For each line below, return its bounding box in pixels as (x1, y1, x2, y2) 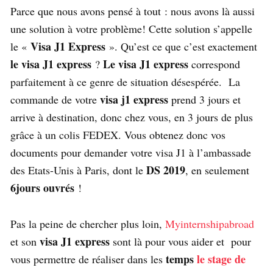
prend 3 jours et (171, 91, 241, 107)
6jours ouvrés (10, 179, 74, 196)
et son (10, 233, 40, 249)
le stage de (197, 250, 246, 267)
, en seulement (185, 162, 249, 177)
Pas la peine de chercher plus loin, (10, 216, 165, 231)
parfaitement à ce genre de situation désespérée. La (10, 74, 240, 89)
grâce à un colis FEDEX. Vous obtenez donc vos (10, 127, 225, 142)
